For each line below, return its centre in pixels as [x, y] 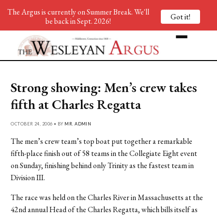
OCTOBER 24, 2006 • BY [38, 124]
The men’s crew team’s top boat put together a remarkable [102, 141]
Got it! [180, 16]
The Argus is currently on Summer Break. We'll [78, 12]
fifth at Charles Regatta [76, 104]
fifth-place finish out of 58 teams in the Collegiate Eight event [104, 153]
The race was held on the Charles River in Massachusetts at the [107, 197]
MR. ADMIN [78, 124]
